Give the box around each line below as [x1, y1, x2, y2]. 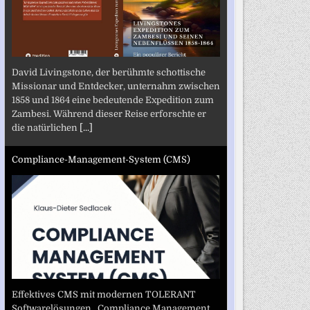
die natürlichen [11, 122, 80, 133]
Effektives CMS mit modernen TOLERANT [11, 289, 196, 300]
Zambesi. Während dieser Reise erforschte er [11, 108, 206, 119]
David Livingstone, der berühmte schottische [11, 66, 206, 77]
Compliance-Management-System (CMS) [11, 154, 190, 165]
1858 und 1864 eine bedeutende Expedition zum [11, 94, 214, 105]
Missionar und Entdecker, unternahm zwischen [11, 80, 220, 91]
